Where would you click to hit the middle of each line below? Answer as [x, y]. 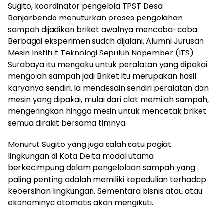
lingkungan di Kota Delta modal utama [81, 156]
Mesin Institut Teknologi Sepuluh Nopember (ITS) [101, 53]
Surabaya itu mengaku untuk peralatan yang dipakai [108, 65]
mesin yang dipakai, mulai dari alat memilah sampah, [108, 100]
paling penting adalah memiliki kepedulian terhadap [107, 180]
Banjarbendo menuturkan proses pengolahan [95, 18]
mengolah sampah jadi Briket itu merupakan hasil [102, 76]
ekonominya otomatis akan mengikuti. [81, 203]
